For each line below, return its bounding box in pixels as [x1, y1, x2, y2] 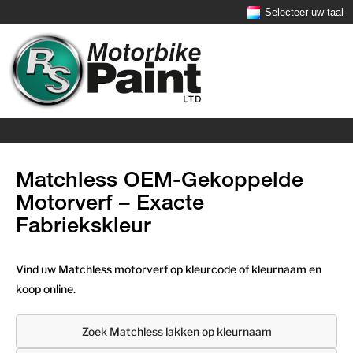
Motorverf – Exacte [16, 188, 204, 214]
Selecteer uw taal [265, 7, 344, 18]
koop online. [16, 282, 76, 295]
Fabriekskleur [16, 211, 151, 237]
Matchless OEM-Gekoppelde [16, 165, 303, 191]
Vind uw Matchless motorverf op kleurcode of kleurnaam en [16, 262, 321, 276]
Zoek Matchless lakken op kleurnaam [81, 325, 272, 338]
